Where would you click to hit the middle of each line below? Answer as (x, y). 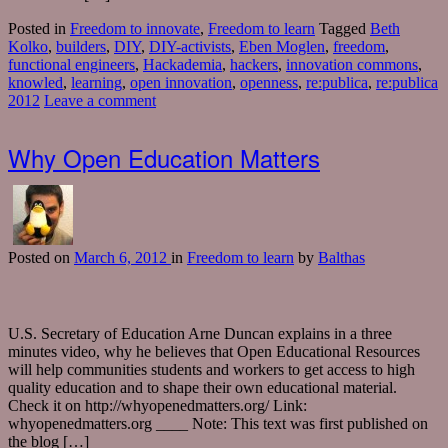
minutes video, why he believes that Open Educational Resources (214, 352)
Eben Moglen (282, 47)
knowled (35, 83)
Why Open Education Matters (164, 158)
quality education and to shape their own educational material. (202, 388)
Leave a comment (100, 101)
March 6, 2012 (122, 258)
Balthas (341, 258)
